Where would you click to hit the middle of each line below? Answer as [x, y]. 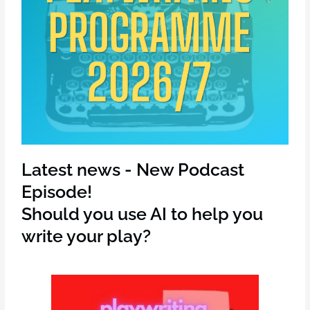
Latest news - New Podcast [133, 170]
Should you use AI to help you [143, 214]
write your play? [86, 236]
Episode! [57, 192]
